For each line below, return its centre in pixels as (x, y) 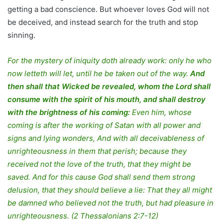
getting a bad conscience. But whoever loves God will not (108, 9)
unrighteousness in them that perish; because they (97, 151)
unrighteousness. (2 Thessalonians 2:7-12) (83, 216)
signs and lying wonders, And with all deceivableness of (106, 138)
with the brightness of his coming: (69, 112)
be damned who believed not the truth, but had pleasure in (111, 203)
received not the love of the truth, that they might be (99, 164)
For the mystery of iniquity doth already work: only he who (110, 61)
